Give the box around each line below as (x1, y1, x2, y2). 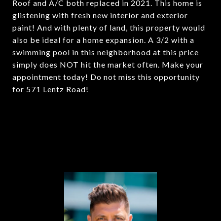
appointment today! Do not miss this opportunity (12, 72, 200, 81)
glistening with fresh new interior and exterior (12, 10, 188, 20)
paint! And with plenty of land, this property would (12, 23, 205, 32)
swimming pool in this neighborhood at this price (12, 47, 199, 57)
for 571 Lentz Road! (12, 84, 89, 94)
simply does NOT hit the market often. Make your (12, 60, 203, 69)
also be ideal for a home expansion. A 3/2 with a (12, 35, 194, 44)
